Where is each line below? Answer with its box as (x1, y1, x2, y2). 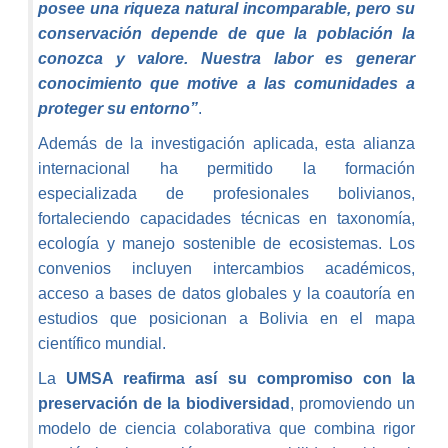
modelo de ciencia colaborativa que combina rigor (38, 420, 415, 438)
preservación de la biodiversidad (38, 395, 290, 413)
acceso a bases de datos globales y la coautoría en (38, 285, 415, 303)
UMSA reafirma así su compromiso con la (66, 370, 416, 388)
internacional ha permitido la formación (38, 160, 415, 178)
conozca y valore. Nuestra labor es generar (38, 50, 415, 68)
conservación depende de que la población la (38, 25, 415, 43)
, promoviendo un (289, 395, 416, 413)
